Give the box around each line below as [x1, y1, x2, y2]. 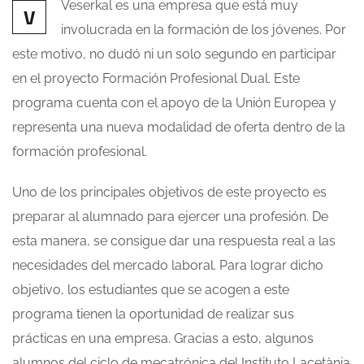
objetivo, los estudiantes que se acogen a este [12, 282, 289, 298]
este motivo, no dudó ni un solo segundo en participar [12, 46, 336, 63]
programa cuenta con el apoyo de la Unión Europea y [12, 95, 336, 111]
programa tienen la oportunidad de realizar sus [12, 306, 294, 323]
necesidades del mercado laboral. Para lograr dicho [12, 258, 323, 274]
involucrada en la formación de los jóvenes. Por [61, 22, 346, 38]
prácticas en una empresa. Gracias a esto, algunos [12, 331, 314, 347]
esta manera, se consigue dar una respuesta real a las [12, 233, 336, 249]
